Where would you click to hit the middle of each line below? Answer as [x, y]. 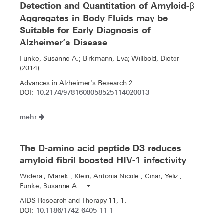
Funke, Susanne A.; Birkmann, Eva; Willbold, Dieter [99, 58]
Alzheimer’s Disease [63, 43]
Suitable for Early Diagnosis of [85, 30]
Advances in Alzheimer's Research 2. [77, 83]
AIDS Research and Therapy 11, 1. [73, 201]
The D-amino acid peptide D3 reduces [100, 148]
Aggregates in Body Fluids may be [94, 18]
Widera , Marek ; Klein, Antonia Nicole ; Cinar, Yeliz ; [101, 176]
